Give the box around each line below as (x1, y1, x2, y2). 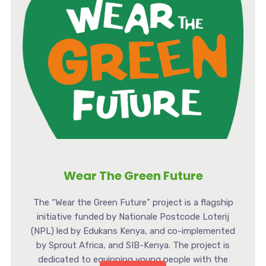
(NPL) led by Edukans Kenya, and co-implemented (31, 225, 235, 236)
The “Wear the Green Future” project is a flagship (33, 197, 233, 208)
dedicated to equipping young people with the (38, 254, 228, 265)
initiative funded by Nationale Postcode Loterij (37, 211, 229, 222)
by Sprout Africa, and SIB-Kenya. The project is (36, 239, 230, 251)
